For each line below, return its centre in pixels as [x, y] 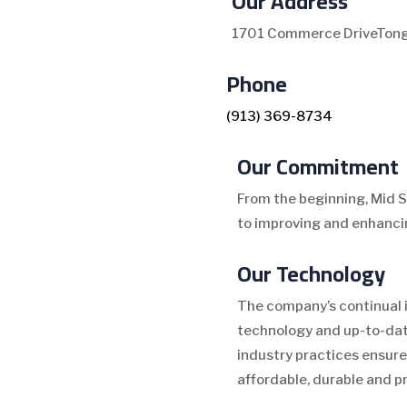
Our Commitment [318, 166]
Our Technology [311, 273]
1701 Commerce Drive [304, 33]
